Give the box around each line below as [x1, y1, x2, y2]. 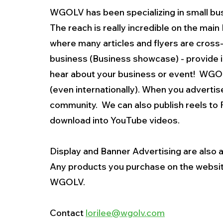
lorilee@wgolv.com [86, 207, 165, 219]
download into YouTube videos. [50, 114, 184, 126]
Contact [50, 207, 86, 219]
